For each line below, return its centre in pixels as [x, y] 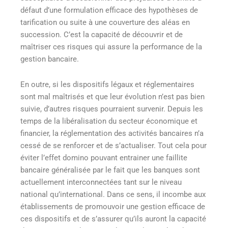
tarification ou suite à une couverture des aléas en [105, 23]
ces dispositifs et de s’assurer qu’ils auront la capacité [113, 219]
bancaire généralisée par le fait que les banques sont [110, 170]
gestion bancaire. [50, 59]
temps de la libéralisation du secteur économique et [109, 121]
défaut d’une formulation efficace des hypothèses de [109, 10]
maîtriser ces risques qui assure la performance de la [111, 47]
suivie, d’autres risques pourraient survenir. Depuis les [112, 109]
